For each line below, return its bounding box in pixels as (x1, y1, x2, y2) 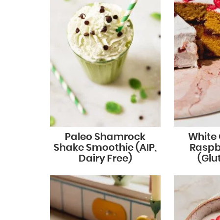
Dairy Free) (78, 153, 132, 164)
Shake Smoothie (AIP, (54, 142, 157, 153)
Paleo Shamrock (65, 132, 146, 142)
